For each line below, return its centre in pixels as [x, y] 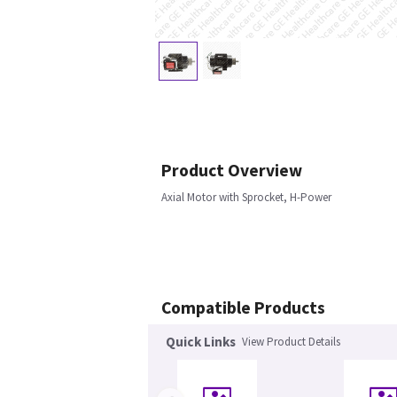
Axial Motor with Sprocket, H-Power [246, 198]
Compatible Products [243, 308]
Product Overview [232, 171]
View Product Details [291, 342]
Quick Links [201, 342]
